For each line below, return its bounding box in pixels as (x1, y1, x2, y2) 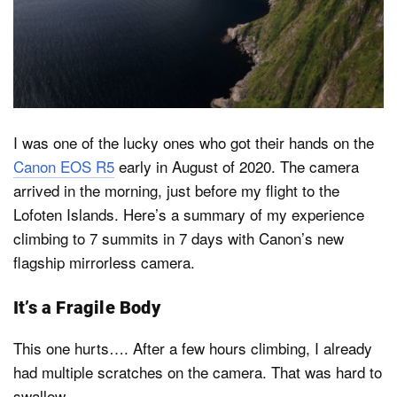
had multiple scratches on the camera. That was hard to (13, 360, 382, 383)
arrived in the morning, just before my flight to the (13, 179, 339, 202)
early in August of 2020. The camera (114, 155, 359, 178)
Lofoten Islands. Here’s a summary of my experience (13, 203, 364, 226)
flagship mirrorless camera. (13, 251, 195, 274)
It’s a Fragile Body (13, 296, 160, 318)
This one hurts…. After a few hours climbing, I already (13, 336, 372, 359)
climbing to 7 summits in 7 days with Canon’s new (13, 227, 344, 250)
